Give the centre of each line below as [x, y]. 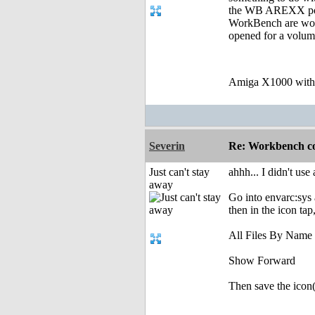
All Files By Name [270, 236]
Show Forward [262, 261]
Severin [167, 146]
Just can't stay [179, 172]
